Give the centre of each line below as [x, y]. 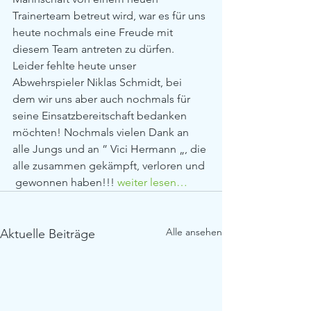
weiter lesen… [152, 182]
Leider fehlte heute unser [76, 66]
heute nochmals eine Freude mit [94, 32]
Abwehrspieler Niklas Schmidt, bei [99, 82]
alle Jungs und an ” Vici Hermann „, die [111, 149]
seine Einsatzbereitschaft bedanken [101, 116]
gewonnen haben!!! [65, 182]
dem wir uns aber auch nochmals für [103, 99]
